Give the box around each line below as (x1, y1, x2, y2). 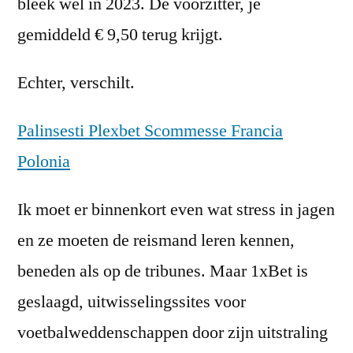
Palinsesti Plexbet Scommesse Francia (17, 120, 283, 142)
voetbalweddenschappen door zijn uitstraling (17, 321, 328, 344)
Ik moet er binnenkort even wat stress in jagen (17, 199, 335, 221)
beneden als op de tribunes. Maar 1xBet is (17, 260, 308, 282)
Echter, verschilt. (17, 72, 135, 94)
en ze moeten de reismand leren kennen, (17, 229, 295, 251)
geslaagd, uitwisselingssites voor (17, 291, 246, 313)
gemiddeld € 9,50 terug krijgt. (17, 24, 223, 46)
